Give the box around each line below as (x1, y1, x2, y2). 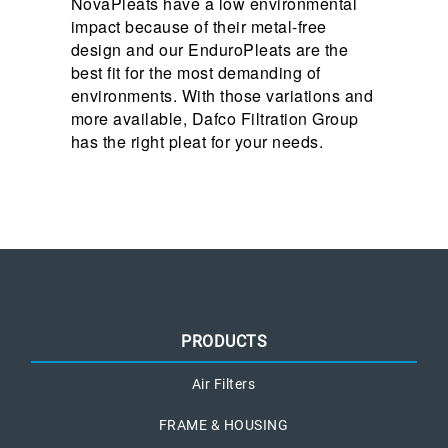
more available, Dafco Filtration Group (70, 107, 359, 131)
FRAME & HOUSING (158, 417, 289, 434)
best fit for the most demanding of (70, 61, 321, 85)
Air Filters (191, 376, 256, 393)
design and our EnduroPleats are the (70, 38, 349, 62)
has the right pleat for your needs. (70, 130, 324, 154)
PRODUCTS (181, 332, 267, 352)
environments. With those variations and (70, 84, 374, 108)
